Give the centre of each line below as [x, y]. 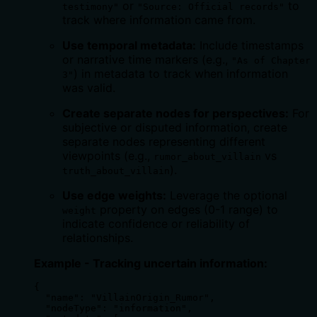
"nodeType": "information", [113, 308]
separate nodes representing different [164, 141]
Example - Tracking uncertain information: [151, 263]
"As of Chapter [271, 60]
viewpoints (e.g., [108, 155]
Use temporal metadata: [129, 45]
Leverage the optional [227, 195]
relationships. [98, 237]
